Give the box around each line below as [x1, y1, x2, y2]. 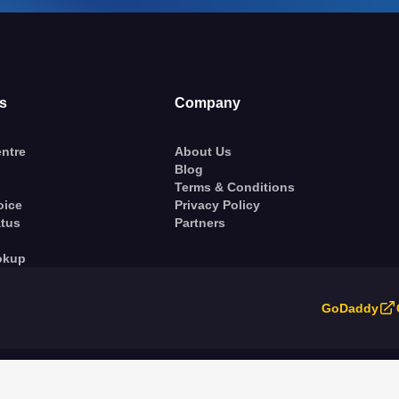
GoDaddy [322, 301, 379, 315]
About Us [174, 144, 232, 159]
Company [174, 95, 240, 110]
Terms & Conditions [174, 180, 295, 194]
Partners [174, 216, 225, 230]
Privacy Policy [174, 198, 260, 212]
